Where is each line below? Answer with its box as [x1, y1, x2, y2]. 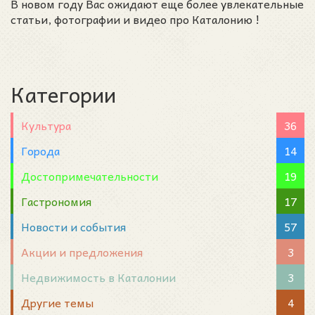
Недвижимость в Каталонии [21, 267, 176, 286]
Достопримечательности [21, 166, 158, 185]
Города [21, 141, 60, 160]
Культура [21, 115, 71, 134]
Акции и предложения [21, 242, 143, 261]
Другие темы [21, 292, 94, 311]
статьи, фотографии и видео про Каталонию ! [11, 9, 259, 28]
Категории [11, 76, 116, 111]
